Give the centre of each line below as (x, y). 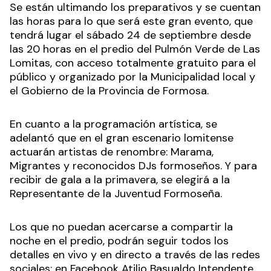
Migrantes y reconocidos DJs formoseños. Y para (133, 166)
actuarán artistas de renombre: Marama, (112, 152)
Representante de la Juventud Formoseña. (116, 194)
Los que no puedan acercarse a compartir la (121, 227)
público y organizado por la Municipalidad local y (132, 77)
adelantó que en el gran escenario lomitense (122, 138)
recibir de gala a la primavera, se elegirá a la (120, 180)
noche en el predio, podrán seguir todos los (119, 241)
